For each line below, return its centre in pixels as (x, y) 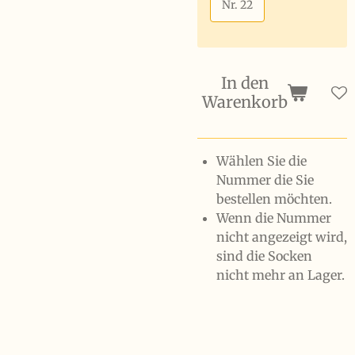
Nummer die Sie (265, 180)
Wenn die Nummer (274, 218)
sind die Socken (264, 256)
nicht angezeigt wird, (282, 237)
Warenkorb (245, 102)
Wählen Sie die (261, 161)
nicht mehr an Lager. (281, 275)
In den (245, 83)
